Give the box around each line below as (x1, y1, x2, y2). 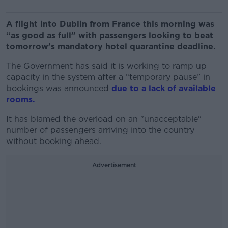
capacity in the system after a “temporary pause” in (6, 72, 210, 82)
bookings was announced (6, 83, 111, 93)
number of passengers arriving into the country (6, 125, 194, 135)
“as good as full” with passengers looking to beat (6, 31, 213, 40)
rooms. (6, 95, 35, 104)
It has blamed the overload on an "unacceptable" (6, 114, 202, 124)
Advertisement (92, 161, 136, 169)
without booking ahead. (6, 136, 101, 146)
